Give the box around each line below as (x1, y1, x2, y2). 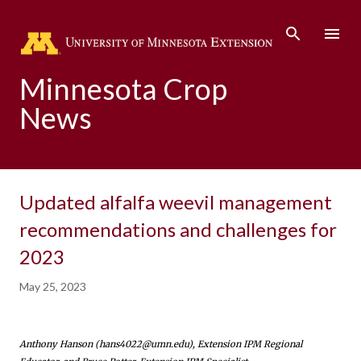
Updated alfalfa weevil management (19, 190, 332, 214)
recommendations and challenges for (19, 218, 337, 241)
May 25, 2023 (19, 279, 86, 293)
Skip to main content (134, 15, 227, 26)
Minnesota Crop (19, 71, 227, 106)
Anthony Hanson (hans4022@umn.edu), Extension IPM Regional (19, 338, 302, 350)
